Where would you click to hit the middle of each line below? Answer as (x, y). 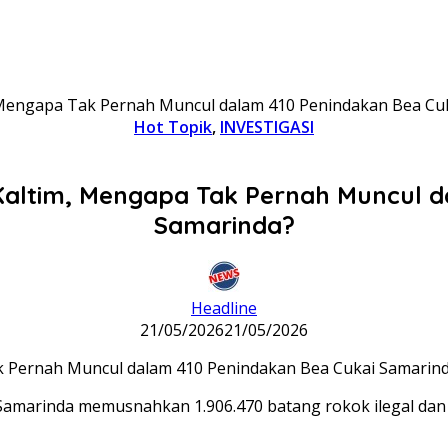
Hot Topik (173, 127)
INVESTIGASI (267, 127)
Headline (224, 307)
